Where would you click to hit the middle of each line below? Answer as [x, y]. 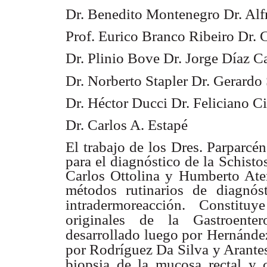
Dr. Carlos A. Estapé [127, 125]
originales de [110, 220]
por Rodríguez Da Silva [137, 250]
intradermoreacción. [125, 205]
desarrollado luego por [134, 235]
